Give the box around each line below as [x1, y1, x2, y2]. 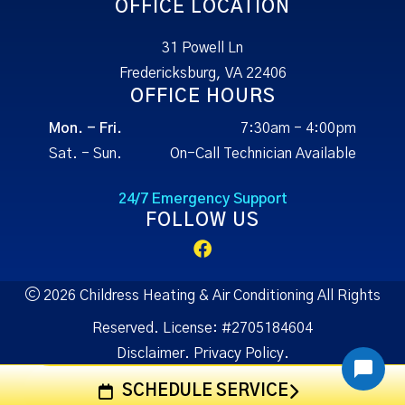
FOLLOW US [146, 211, 259, 230]
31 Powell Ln [162, 40, 243, 55]
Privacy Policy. [193, 345, 289, 361]
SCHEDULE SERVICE [121, 383, 288, 400]
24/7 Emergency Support [118, 191, 287, 206]
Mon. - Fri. [49, 120, 122, 136]
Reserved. [92, 320, 159, 335]
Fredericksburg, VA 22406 [118, 65, 287, 80]
